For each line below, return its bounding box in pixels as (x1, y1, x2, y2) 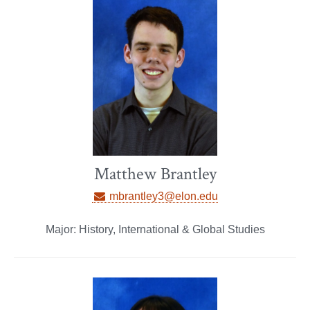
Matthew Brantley (93, 163, 217, 186)
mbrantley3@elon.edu (106, 190, 218, 203)
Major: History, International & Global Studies (45, 224, 265, 236)
